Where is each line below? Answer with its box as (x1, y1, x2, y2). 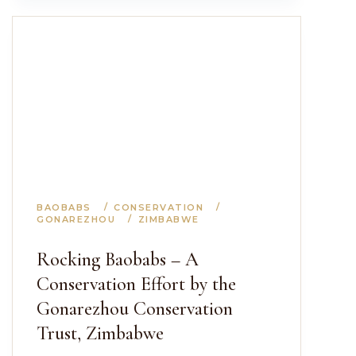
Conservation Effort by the (37, 273, 236, 296)
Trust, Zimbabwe (37, 322, 164, 345)
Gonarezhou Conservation (37, 297, 233, 320)
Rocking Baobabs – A (37, 248, 199, 271)
